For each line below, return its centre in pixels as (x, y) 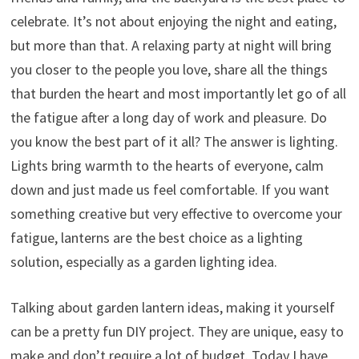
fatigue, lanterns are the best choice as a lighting (156, 237)
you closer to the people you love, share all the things (169, 69)
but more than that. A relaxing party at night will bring (171, 45)
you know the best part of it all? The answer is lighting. (174, 141)
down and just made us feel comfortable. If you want (169, 189)
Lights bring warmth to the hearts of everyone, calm (167, 165)
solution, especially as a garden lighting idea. (143, 261)
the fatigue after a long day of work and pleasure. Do (168, 117)
